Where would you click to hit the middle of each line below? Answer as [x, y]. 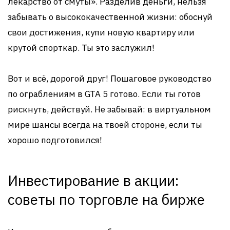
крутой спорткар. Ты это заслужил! [81, 48]
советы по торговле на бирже [106, 199]
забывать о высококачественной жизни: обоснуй [110, 17]
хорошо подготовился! [55, 140]
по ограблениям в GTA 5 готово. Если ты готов [104, 94]
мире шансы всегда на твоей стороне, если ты [105, 125]
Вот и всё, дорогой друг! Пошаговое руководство [110, 79]
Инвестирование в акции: [93, 180]
